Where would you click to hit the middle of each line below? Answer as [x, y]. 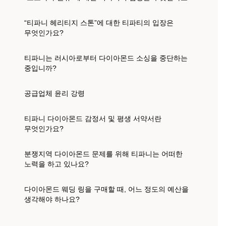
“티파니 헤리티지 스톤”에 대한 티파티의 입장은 [99, 22]
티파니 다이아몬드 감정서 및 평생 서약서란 [93, 118]
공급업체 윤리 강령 [54, 93]
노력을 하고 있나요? [56, 163]
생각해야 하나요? [52, 199]
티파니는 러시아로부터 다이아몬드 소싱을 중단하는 [106, 58]
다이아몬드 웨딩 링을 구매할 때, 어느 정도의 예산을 [106, 189]
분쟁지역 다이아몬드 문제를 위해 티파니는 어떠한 [103, 153]
